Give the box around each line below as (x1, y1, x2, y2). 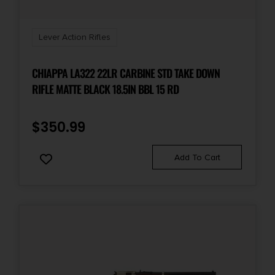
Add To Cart (174, 152, 220, 163)
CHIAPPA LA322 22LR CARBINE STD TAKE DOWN (32, 65, 220, 82)
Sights (19, 12, 48, 25)
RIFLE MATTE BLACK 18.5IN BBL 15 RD (32, 81, 179, 98)
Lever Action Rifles (39, 32, 110, 43)
